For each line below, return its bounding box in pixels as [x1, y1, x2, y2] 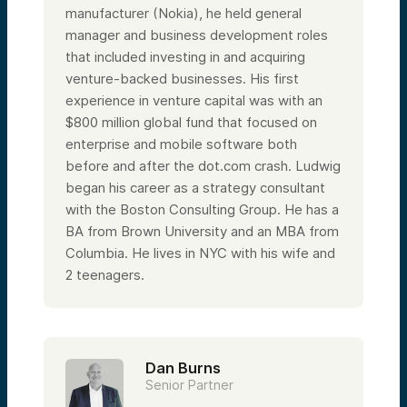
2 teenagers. [65, 266, 144, 284]
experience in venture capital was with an [65, 92, 323, 110]
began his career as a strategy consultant [65, 179, 325, 197]
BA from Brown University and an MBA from [65, 223, 339, 241]
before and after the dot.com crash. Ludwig [65, 157, 341, 175]
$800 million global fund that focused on [65, 114, 317, 132]
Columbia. [65, 244, 132, 263]
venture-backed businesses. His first [65, 70, 299, 88]
